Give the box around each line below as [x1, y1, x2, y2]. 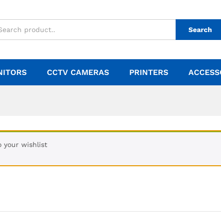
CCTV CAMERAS [47, 68, 109, 77]
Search [188, 26, 212, 34]
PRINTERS [129, 68, 168, 77]
